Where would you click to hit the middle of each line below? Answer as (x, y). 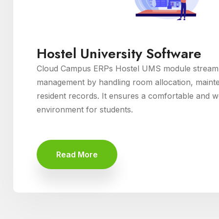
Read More (77, 154)
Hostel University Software (119, 54)
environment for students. (85, 109)
